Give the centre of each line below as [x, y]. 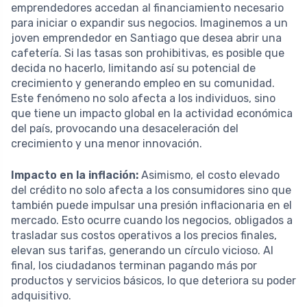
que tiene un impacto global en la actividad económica [152, 113]
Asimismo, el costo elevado [209, 175]
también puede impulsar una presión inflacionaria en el [151, 205]
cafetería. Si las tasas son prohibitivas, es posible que [148, 53]
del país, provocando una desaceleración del [125, 128]
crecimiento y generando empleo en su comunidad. [143, 83]
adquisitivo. [41, 295]
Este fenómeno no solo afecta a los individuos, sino [143, 98]
